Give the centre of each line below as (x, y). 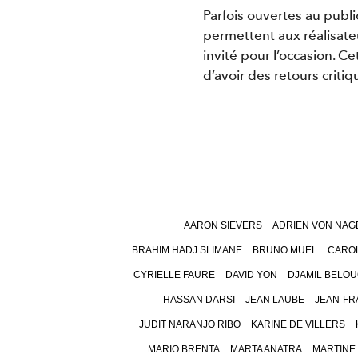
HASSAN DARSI (199, 300)
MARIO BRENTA (183, 350)
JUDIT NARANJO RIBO (189, 325)
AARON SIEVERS (223, 226)
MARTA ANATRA (266, 350)
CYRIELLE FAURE (174, 275)
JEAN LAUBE (274, 300)
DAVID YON (251, 275)
